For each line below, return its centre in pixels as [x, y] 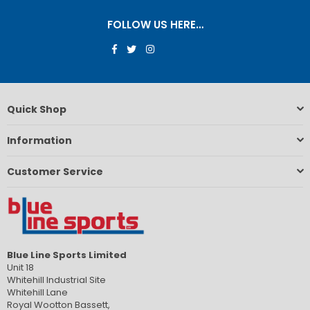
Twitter [150, 48]
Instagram [176, 48]
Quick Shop [37, 109]
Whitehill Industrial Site [56, 280]
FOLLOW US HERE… [155, 25]
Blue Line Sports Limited [67, 255]
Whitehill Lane [37, 293]
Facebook [139, 48]
